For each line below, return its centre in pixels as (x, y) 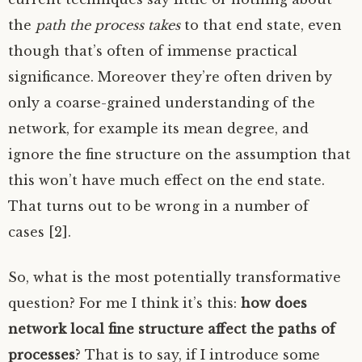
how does (274, 303)
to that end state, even (261, 25)
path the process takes (108, 25)
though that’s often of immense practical (153, 51)
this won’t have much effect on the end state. (166, 180)
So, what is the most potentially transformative (175, 277)
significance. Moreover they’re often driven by (170, 76)
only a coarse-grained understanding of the (162, 102)
